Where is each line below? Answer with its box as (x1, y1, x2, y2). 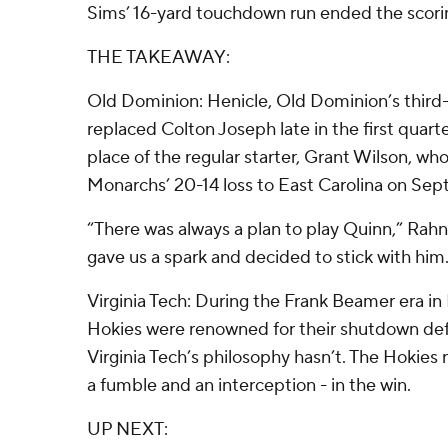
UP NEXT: (87, 418, 168, 441)
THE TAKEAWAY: (87, 46, 230, 69)
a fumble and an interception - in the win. (87, 374, 411, 397)
